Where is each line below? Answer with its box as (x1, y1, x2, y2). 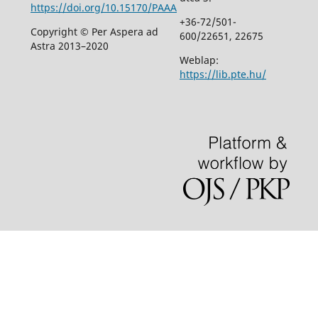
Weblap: (179, 53, 219, 67)
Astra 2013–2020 (30, 39, 109, 53)
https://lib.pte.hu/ (179, 67, 266, 82)
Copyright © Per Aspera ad (30, 25, 158, 39)
